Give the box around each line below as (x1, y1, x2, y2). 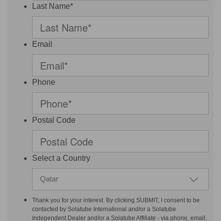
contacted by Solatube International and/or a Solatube (32, 205, 176, 213)
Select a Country (32, 153, 90, 162)
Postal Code (32, 115, 75, 124)
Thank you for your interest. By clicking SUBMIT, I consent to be (32, 196, 200, 204)
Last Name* (32, 1, 73, 10)
